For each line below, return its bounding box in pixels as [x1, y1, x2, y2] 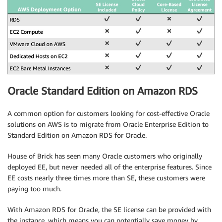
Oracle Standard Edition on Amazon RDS [7, 85, 198, 98]
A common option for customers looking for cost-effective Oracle [7, 109, 210, 117]
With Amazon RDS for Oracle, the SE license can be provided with [7, 205, 211, 214]
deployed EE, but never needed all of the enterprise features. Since [7, 162, 212, 171]
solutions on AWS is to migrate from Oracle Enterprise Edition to [7, 119, 209, 128]
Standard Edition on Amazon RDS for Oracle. [7, 130, 147, 139]
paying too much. [7, 184, 61, 193]
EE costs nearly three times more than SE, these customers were [7, 173, 205, 182]
